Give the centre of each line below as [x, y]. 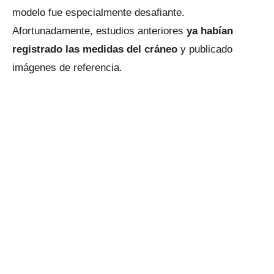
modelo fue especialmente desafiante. [98, 12]
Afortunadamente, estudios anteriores [98, 31]
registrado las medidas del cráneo [96, 49]
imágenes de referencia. [67, 67]
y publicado [206, 49]
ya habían [208, 31]
